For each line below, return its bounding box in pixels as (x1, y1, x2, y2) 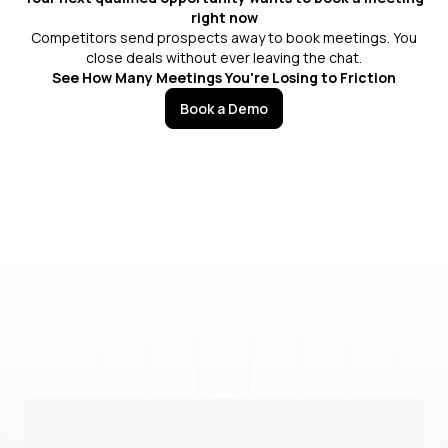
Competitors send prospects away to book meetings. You (31, 27, 417, 47)
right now (190, 7, 258, 27)
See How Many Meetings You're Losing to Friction (52, 67, 396, 87)
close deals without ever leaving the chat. (86, 47, 362, 67)
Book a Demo (180, 99, 268, 119)
